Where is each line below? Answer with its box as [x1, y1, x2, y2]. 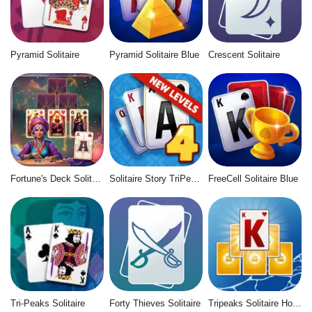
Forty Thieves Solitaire [109, 297, 201, 309]
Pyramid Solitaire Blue [109, 49, 199, 60]
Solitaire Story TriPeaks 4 [190, 173, 200, 185]
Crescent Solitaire [208, 49, 280, 60]
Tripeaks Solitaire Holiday [292, 297, 302, 309]
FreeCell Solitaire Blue [208, 173, 298, 185]
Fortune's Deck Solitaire [92, 173, 101, 185]
